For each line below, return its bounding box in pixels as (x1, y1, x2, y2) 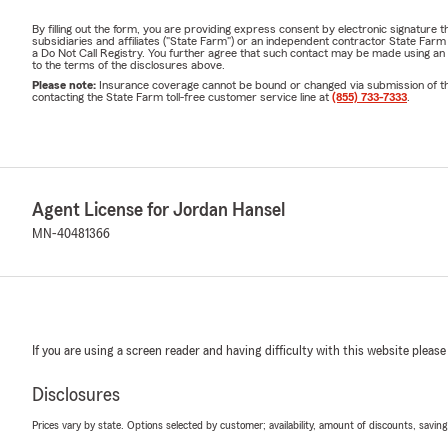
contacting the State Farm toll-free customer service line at (32, 90, 332, 103)
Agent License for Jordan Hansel (32, 199, 285, 220)
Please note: (32, 78, 99, 91)
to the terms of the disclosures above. (32, 58, 225, 71)
